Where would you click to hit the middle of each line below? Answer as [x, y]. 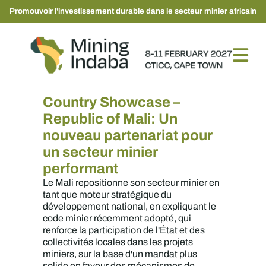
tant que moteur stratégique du [107, 194]
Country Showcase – [112, 102]
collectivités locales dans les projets [118, 242]
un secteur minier [101, 152]
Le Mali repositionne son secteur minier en [132, 183]
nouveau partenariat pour [128, 135]
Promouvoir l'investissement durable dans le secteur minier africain [133, 11]
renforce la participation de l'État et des [124, 230]
